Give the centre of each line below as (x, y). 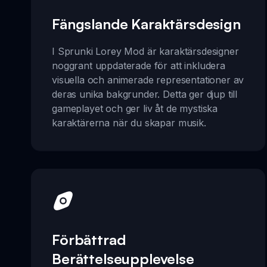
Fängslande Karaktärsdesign (146, 24)
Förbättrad (89, 240)
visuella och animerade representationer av (148, 80)
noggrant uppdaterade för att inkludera (139, 65)
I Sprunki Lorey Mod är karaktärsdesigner (145, 51)
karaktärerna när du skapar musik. (129, 122)
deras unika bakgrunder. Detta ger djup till (145, 94)
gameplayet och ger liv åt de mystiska (135, 108)
